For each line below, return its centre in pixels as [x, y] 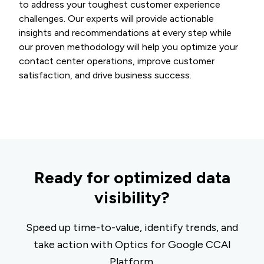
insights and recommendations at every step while [125, 33]
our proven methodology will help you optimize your [128, 47]
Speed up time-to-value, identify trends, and [132, 228]
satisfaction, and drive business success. [105, 75]
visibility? [132, 198]
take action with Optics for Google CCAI [132, 245]
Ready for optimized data [132, 178]
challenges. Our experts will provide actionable [116, 19]
